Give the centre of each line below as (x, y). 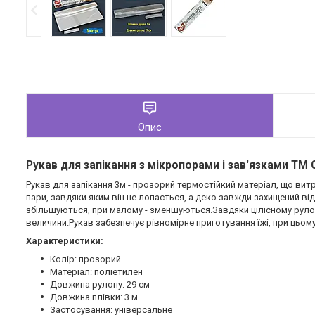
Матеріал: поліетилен (96, 272)
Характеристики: (65, 241)
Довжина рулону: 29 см (100, 285)
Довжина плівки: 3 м (94, 297)
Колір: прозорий (85, 259)
